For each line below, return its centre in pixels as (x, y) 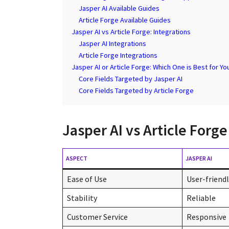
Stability (82, 198)
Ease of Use (87, 179)
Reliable (201, 198)
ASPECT (77, 158)
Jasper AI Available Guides (119, 8)
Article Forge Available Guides (125, 20)
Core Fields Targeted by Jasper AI (131, 78)
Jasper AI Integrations (112, 43)
